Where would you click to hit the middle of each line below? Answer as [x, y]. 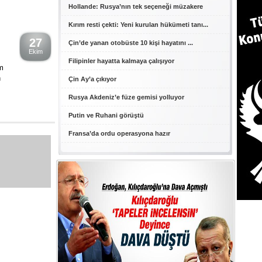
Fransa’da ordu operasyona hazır [119, 133]
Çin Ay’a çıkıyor [92, 79]
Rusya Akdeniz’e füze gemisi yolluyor [126, 97]
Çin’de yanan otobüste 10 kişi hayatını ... [131, 43]
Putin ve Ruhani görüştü [106, 115]
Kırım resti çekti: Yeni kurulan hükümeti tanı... [138, 25]
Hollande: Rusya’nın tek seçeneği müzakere [136, 6]
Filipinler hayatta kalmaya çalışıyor [121, 61]
